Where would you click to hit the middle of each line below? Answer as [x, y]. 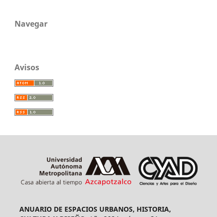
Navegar [31, 24]
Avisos [27, 68]
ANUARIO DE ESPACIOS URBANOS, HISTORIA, [95, 209]
